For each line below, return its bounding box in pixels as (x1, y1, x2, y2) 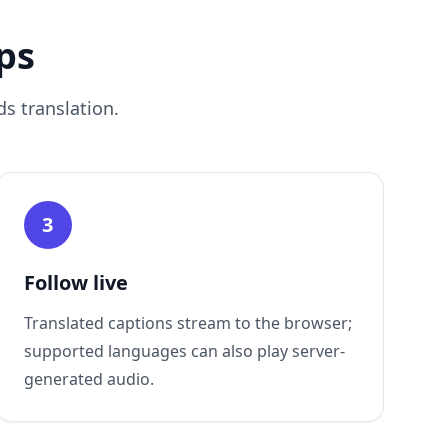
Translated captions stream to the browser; (23, 312, 352, 334)
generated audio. (23, 368, 154, 390)
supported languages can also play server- (23, 340, 345, 362)
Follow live (23, 269, 128, 296)
